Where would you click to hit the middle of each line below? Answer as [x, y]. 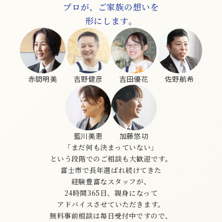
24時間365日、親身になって [111, 193]
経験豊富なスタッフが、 [111, 182]
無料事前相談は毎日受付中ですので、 [111, 216]
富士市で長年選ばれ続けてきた [111, 170]
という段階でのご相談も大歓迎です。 [111, 159]
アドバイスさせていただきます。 [111, 204]
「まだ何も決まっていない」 [111, 147]
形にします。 [111, 21]
